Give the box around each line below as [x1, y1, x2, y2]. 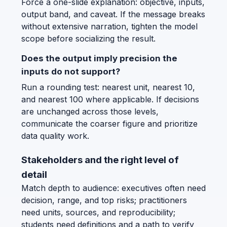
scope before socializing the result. [21, 33, 156, 44]
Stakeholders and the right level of [21, 154, 179, 166]
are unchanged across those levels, [21, 106, 159, 117]
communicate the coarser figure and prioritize [21, 118, 198, 129]
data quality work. [21, 130, 89, 141]
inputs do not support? [21, 66, 120, 77]
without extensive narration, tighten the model [21, 21, 198, 31]
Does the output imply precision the [21, 53, 177, 63]
